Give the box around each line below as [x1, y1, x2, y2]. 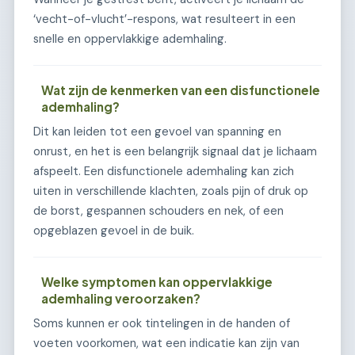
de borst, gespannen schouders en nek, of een [33, 203, 284, 219]
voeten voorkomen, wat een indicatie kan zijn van [33, 334, 300, 351]
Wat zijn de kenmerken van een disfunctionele [41, 82, 321, 98]
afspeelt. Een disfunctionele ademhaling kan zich [33, 163, 294, 180]
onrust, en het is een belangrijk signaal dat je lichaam [33, 143, 317, 160]
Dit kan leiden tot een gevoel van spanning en [33, 124, 281, 140]
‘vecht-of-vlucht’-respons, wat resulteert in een [33, 11, 296, 28]
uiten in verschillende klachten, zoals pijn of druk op [33, 183, 308, 200]
